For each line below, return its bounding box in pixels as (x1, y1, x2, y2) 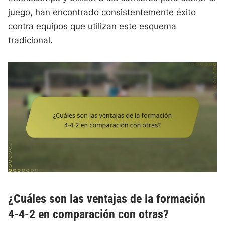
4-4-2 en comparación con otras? (8, 207, 169, 221)
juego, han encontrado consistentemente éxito (8, 7, 196, 18)
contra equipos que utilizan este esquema (8, 21, 177, 32)
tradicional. (8, 35, 53, 46)
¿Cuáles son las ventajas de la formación (8, 191, 206, 206)
